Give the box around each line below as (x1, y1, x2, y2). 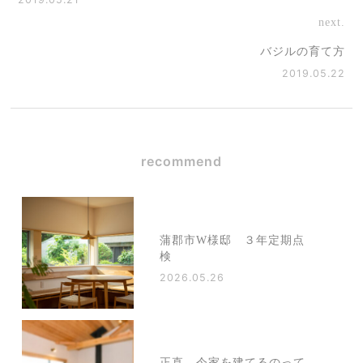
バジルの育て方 (260, 45, 346, 58)
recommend (140, 153, 222, 170)
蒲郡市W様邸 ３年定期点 (159, 233, 305, 246)
